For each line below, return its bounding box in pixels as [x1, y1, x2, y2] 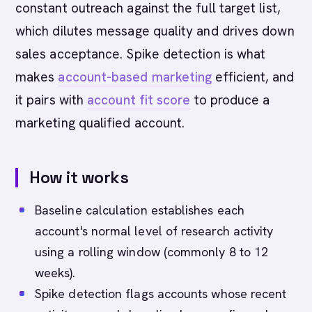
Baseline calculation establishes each [35, 202, 244, 218]
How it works [29, 166, 129, 188]
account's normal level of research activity [35, 223, 274, 239]
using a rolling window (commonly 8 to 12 [35, 244, 269, 260]
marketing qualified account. [15, 114, 185, 132]
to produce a [190, 91, 270, 109]
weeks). [35, 265, 76, 281]
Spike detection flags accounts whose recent [35, 286, 287, 302]
